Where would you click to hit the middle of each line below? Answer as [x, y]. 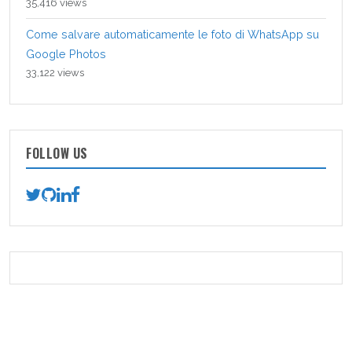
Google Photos [66, 53]
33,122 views [55, 72]
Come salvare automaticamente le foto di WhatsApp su [172, 34]
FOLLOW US [57, 153]
